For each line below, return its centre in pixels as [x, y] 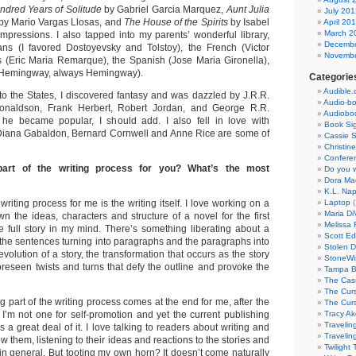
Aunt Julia [248, 10]
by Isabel [249, 22]
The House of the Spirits [176, 22]
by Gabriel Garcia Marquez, [164, 10]
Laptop [337, 202]
